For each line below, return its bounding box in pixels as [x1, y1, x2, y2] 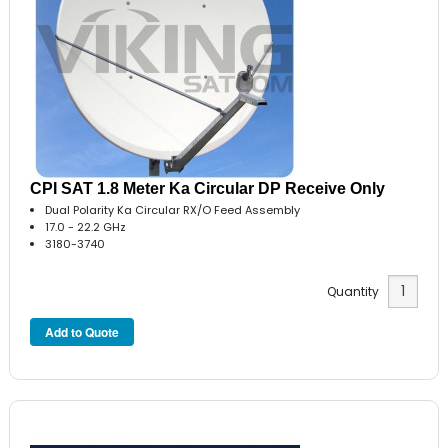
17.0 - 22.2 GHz [45, 218, 127, 235]
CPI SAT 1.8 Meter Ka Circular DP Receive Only [30, 179, 386, 197]
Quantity [326, 283, 388, 301]
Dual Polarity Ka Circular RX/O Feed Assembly [45, 201, 301, 218]
